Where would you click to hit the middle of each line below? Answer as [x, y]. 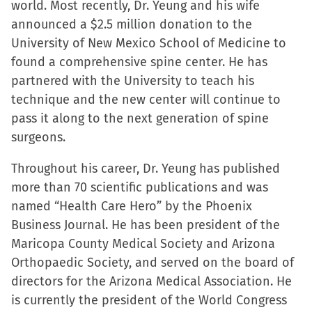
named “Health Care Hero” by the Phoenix [132, 206]
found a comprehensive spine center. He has [139, 62]
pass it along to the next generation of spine [140, 118]
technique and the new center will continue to [146, 100]
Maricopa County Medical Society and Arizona [143, 244]
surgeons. [38, 137]
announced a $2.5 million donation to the [132, 24]
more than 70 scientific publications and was [140, 187]
